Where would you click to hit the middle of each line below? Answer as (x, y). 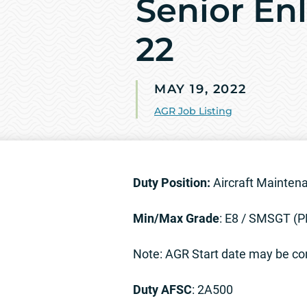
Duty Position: (172, 183)
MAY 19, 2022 (200, 89)
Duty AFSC (162, 290)
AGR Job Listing (193, 111)
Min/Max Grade (176, 219)
